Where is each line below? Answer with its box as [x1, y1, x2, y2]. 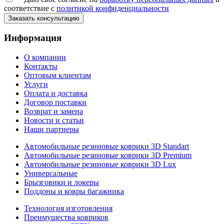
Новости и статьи [24, 116, 84, 125]
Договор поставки [24, 98, 86, 107]
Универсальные [24, 169, 77, 178]
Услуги [24, 80, 48, 89]
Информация [4, 32, 61, 43]
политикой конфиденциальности [56, 3, 169, 12]
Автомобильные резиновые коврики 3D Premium [24, 151, 191, 160]
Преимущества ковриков [24, 213, 108, 222]
